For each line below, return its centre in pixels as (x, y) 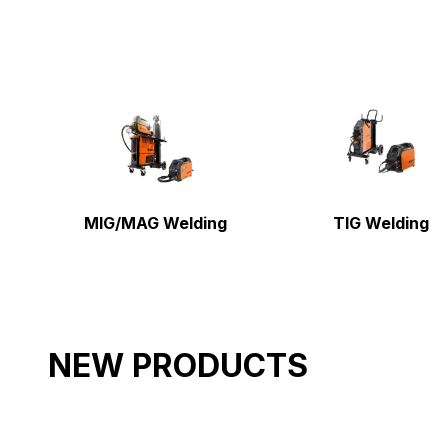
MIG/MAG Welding (155, 223)
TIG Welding (381, 223)
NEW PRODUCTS (178, 365)
